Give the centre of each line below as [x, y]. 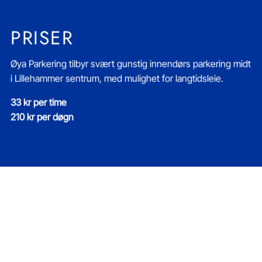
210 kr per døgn [42, 117]
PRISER [42, 38]
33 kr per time [38, 102]
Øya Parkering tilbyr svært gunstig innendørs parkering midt [130, 63]
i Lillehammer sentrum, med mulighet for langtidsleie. [117, 78]
